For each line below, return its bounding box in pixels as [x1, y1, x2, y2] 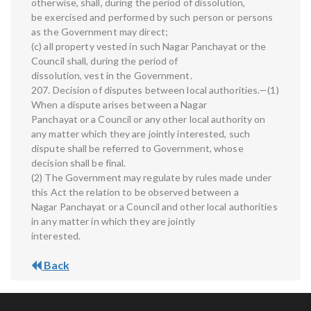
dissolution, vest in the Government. [31, 69, 192, 82]
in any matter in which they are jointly [31, 215, 195, 228]
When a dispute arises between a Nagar [31, 99, 207, 111]
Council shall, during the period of [31, 55, 178, 67]
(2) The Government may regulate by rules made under [31, 171, 272, 184]
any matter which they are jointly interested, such [31, 128, 251, 140]
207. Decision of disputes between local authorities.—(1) [31, 84, 279, 96]
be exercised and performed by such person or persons [31, 11, 274, 24]
